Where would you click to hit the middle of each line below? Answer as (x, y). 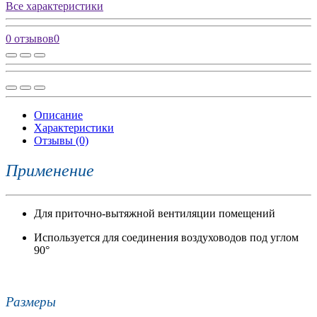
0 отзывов (30, 39)
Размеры (31, 301)
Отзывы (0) (61, 141)
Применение (50, 171)
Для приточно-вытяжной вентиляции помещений (155, 214)
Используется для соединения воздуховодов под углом (166, 238)
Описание (58, 115)
